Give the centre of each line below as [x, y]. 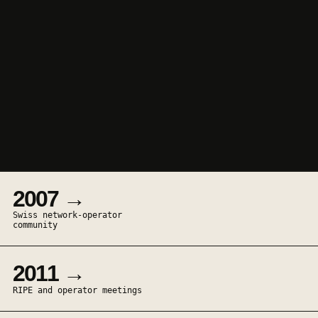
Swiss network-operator [67, 215]
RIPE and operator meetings [77, 291]
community [35, 225]
